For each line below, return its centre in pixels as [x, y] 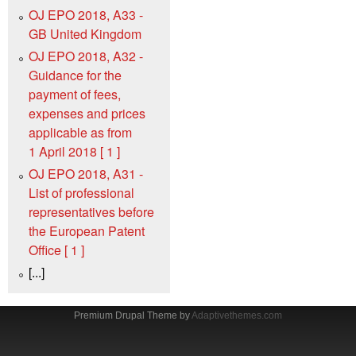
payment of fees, [75, 94]
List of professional [81, 192]
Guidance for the [75, 75]
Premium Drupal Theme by [133, 315]
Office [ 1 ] [56, 250]
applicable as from [80, 132]
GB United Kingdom [85, 33]
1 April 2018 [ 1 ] [74, 151]
